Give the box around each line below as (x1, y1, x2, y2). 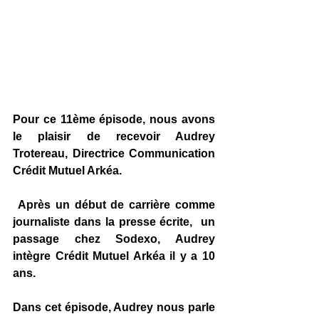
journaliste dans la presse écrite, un (13, 216, 215, 229)
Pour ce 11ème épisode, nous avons (13, 113, 215, 126)
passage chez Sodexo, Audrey (13, 233, 215, 246)
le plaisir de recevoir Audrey (13, 130, 215, 143)
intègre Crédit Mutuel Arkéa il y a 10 (13, 250, 215, 263)
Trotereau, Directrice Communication (13, 147, 215, 160)
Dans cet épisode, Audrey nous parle (13, 301, 215, 314)
